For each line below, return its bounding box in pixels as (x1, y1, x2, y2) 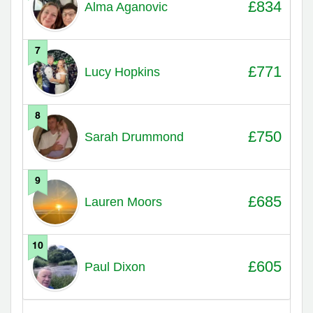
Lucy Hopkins (84, 64, 160, 79)
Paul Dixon (84, 259, 145, 274)
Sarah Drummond (84, 129, 184, 144)
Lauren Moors (84, 194, 162, 209)
